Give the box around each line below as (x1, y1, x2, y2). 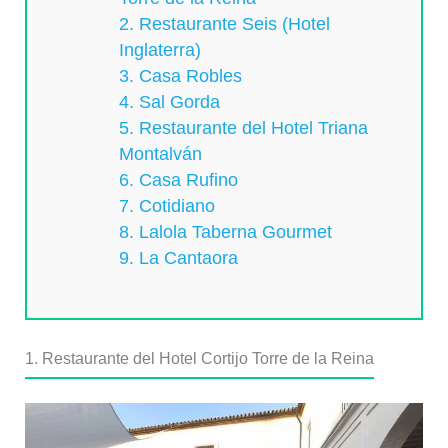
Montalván (119, 144, 203, 165)
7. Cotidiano (119, 196, 216, 217)
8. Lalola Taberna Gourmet (119, 222, 333, 243)
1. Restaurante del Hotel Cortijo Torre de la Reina (24, 350, 374, 368)
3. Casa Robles (119, 66, 243, 87)
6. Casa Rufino (119, 170, 239, 191)
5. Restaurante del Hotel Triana (119, 118, 369, 139)
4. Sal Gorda (119, 92, 221, 113)
